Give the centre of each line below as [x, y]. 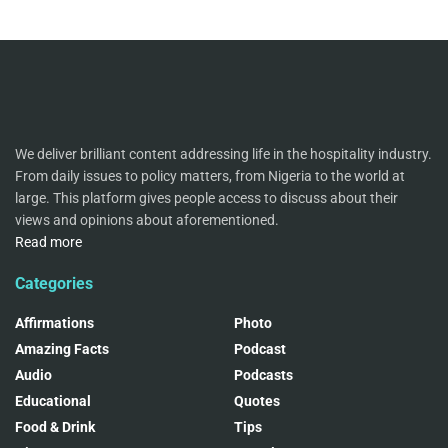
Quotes [257, 401]
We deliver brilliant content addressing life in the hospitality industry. [223, 154]
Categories [54, 284]
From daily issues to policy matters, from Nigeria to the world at [210, 176]
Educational [53, 401]
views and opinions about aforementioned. [147, 220]
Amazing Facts [62, 349]
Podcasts [263, 375]
